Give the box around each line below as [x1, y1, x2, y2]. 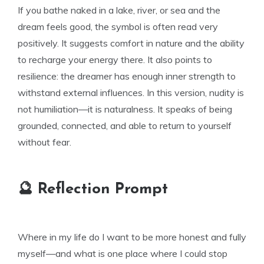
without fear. [18, 136, 71, 148]
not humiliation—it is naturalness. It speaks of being [18, 103, 232, 115]
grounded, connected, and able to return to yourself [18, 120, 232, 131]
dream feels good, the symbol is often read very [18, 21, 218, 32]
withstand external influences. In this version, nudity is [18, 87, 244, 98]
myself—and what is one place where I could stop [18, 247, 227, 259]
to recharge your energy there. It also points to [18, 54, 212, 65]
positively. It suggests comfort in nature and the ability [18, 37, 245, 49]
